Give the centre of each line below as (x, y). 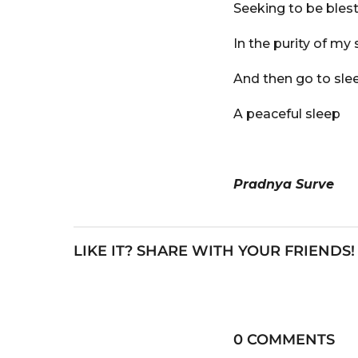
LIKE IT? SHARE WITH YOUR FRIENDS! (214, 251)
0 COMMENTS (284, 340)
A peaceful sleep (287, 114)
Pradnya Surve (284, 185)
